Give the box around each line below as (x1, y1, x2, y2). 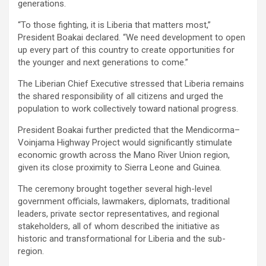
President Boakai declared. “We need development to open (18, 31, 245, 43)
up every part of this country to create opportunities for (18, 44, 235, 55)
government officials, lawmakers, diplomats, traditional (18, 195, 230, 207)
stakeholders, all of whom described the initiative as (18, 220, 220, 232)
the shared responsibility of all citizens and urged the (18, 90, 223, 102)
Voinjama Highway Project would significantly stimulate (18, 137, 232, 148)
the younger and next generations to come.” (18, 56, 188, 68)
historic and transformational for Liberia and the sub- (18, 233, 226, 244)
